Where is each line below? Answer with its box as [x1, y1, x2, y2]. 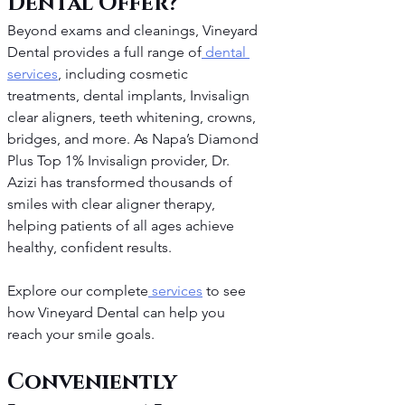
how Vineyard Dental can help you [7, 304, 229, 322]
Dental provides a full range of [7, 43, 202, 61]
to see [202, 282, 250, 300]
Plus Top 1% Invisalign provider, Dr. [7, 152, 233, 170]
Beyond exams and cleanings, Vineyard [7, 22, 261, 40]
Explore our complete [7, 282, 148, 300]
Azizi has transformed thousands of [7, 174, 236, 192]
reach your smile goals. [7, 325, 155, 344]
